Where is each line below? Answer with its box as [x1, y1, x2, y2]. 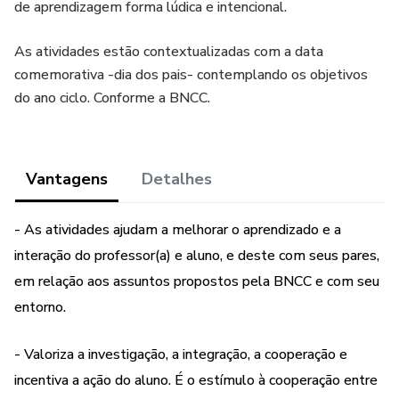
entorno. [14, 297, 66, 317]
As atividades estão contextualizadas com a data [14, 42, 323, 61]
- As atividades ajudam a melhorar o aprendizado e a [14, 220, 341, 240]
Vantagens [26, 168, 108, 190]
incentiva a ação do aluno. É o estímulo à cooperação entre [14, 370, 378, 390]
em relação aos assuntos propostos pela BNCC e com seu [14, 272, 379, 291]
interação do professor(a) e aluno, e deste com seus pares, [14, 246, 379, 265]
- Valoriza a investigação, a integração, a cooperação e [14, 345, 347, 364]
